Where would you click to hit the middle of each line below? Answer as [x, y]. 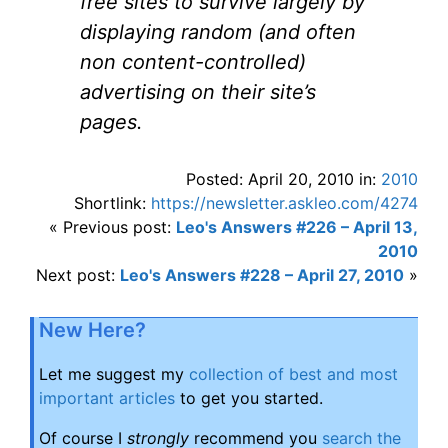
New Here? [92, 329]
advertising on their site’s [198, 91]
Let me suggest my [114, 373]
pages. [111, 121]
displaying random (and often [218, 31]
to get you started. [249, 397]
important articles [107, 397]
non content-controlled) [193, 61]
